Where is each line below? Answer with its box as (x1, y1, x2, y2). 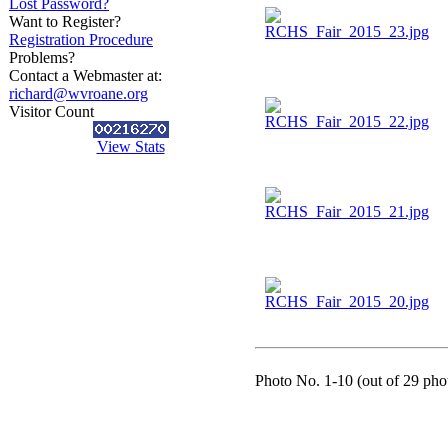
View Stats (96, 138, 165, 155)
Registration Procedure (9, 31, 153, 48)
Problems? (9, 49, 75, 66)
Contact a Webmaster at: (9, 67, 162, 84)
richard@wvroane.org (9, 85, 148, 102)
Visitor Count (9, 103, 94, 120)
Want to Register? (9, 13, 121, 30)
